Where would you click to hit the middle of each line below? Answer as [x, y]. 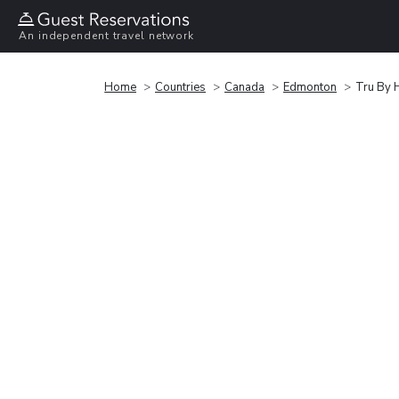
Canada [244, 87]
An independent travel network [107, 36]
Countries [180, 87]
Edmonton [310, 87]
